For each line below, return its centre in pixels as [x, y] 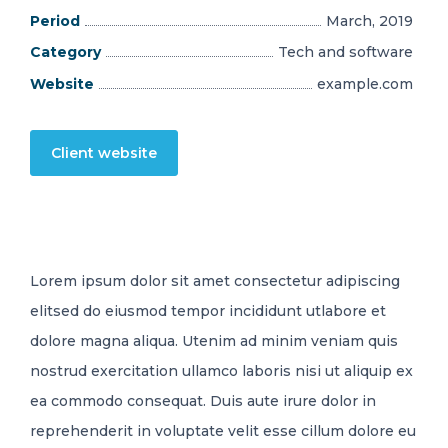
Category [65, 52]
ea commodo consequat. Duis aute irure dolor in [203, 401]
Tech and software [345, 52]
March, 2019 [369, 20]
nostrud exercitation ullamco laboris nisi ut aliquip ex [221, 371]
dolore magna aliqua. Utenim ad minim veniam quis [214, 341]
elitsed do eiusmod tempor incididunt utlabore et [208, 311]
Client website [104, 153]
